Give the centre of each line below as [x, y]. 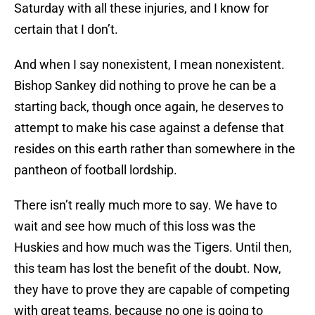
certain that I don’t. [66, 30]
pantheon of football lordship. [96, 170]
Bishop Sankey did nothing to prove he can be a [145, 86]
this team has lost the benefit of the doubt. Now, [148, 269]
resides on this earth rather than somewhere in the [155, 149]
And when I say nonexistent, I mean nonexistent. [149, 65]
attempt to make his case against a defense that [149, 128]
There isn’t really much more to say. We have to [146, 205]
